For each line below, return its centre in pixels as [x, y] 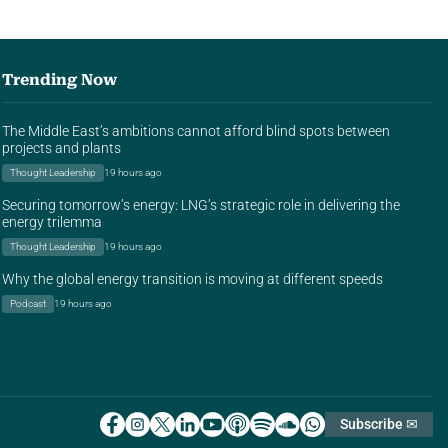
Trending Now [59, 80]
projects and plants [61, 148]
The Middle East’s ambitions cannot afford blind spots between [196, 131]
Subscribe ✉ [379, 424]
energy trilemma [52, 222]
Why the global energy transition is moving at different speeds [192, 279]
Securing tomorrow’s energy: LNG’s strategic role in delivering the [201, 205]
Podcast [28, 304]
